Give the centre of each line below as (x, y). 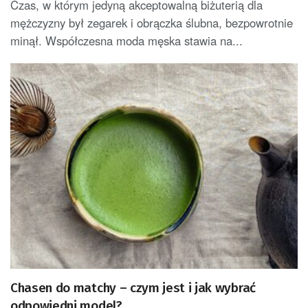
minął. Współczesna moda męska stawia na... (126, 41)
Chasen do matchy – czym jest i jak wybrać (133, 287)
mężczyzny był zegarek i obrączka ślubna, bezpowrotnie (152, 23)
